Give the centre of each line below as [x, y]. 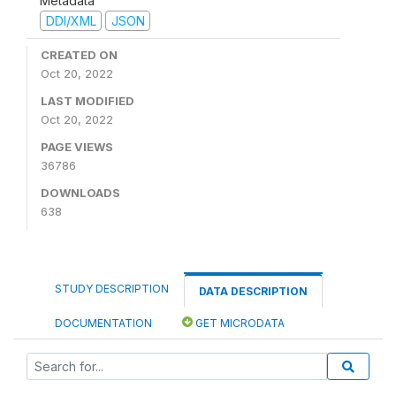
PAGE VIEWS [77, 147]
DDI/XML [71, 20]
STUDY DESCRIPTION [112, 289]
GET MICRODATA [239, 323]
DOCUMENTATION [103, 323]
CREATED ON [79, 55]
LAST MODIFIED [88, 101]
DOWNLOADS [80, 193]
